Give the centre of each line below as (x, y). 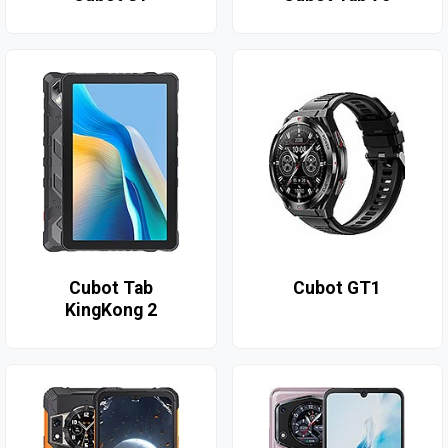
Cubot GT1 (337, 288)
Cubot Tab (110, 288)
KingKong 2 (110, 310)
